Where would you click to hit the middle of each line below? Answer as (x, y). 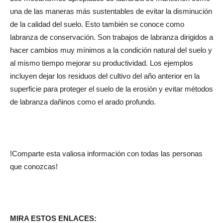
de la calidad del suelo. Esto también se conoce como (97, 24)
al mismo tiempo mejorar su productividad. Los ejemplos (102, 63)
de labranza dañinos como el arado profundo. (83, 102)
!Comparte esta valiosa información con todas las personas (106, 153)
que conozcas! (34, 166)
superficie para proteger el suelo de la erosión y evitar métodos (111, 89)
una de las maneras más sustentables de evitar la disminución (111, 11)
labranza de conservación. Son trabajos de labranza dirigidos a (111, 37)
